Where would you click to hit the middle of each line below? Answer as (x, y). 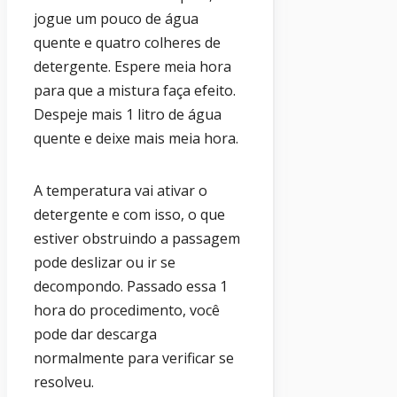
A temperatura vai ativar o (121, 191)
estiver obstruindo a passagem (137, 239)
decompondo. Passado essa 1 (131, 287)
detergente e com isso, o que (129, 215)
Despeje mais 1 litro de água (128, 115)
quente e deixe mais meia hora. (136, 139)
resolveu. (64, 382)
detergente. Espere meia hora (132, 67)
